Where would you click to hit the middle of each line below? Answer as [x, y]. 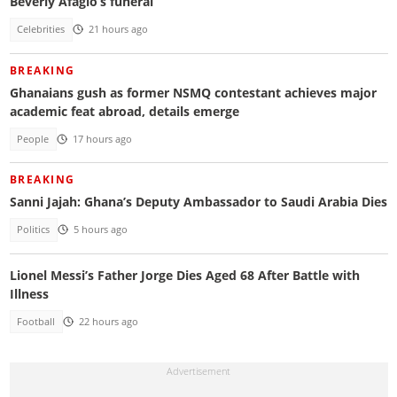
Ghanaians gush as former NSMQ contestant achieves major [193, 92]
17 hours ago [102, 139]
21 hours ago [118, 30]
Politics [34, 230]
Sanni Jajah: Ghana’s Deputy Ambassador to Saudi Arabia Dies [198, 202]
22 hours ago [108, 321]
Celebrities [41, 30]
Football [36, 321]
